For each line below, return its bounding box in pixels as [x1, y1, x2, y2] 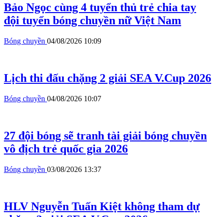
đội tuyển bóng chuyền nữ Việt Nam [4, 14, 181, 27]
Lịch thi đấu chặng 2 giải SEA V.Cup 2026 [4, 72, 211, 85]
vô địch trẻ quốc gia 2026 [4, 142, 128, 155]
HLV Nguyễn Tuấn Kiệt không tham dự [4, 200, 200, 213]
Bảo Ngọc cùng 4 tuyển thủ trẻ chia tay [4, 1, 196, 14]
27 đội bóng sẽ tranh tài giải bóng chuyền [4, 129, 207, 142]
